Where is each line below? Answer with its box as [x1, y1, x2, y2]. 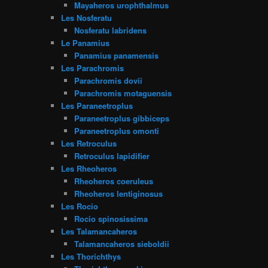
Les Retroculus [60, 137, 117, 149]
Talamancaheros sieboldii [74, 237, 170, 249]
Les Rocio [60, 200, 98, 212]
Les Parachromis [60, 62, 124, 74]
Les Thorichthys [60, 250, 121, 262]
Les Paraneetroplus [60, 99, 133, 111]
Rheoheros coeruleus [74, 175, 154, 187]
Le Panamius [60, 36, 109, 48]
